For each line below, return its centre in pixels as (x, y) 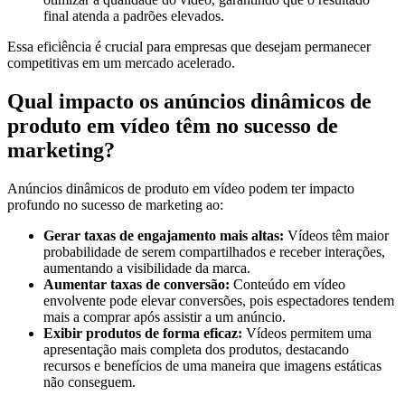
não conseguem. (89, 382)
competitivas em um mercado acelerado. (121, 63)
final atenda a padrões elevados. (134, 16)
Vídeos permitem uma (307, 334)
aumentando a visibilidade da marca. (147, 268)
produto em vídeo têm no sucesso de (173, 126)
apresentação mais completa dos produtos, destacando (196, 350)
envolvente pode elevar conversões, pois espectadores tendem (219, 301)
